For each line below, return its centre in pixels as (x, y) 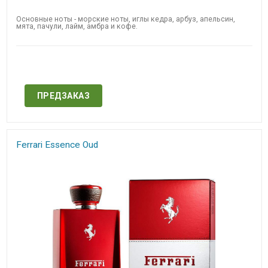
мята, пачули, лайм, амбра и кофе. (77, 27)
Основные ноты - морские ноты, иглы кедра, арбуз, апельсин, (125, 19)
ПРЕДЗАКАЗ (63, 96)
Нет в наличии (134, 71)
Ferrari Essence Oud (57, 144)
